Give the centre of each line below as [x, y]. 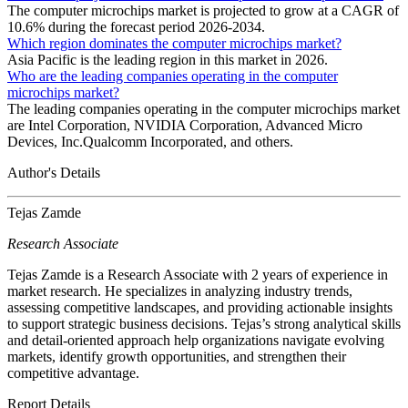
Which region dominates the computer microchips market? [174, 43]
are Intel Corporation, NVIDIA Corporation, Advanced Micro [185, 125]
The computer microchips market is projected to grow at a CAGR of [203, 10]
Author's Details [54, 172]
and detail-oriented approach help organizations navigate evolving [196, 340]
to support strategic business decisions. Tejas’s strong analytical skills [204, 323]
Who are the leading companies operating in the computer [173, 76]
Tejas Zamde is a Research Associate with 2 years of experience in [198, 274]
